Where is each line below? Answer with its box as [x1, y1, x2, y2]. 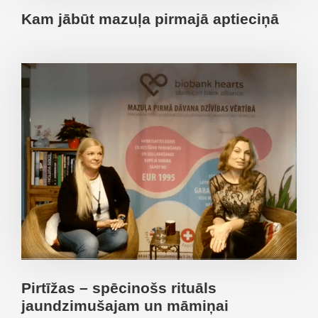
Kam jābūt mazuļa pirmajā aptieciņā [21, 10, 279, 27]
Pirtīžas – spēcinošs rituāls [21, 279, 216, 296]
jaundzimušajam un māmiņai [21, 297, 229, 314]
